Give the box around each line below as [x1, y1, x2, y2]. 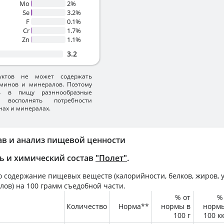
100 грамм [26, 181, 62, 190]
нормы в [161, 201, 190, 211]
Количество [66, 201, 107, 211]
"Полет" [95, 152, 127, 163]
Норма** [118, 201, 149, 211]
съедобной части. [62, 181, 125, 190]
